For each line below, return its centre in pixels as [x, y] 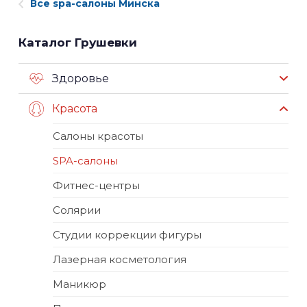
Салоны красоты [98, 136]
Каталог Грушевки [78, 43]
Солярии [77, 210]
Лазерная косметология [120, 260]
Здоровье [81, 79]
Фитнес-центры [96, 186]
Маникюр [79, 284]
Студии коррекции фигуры [127, 235]
